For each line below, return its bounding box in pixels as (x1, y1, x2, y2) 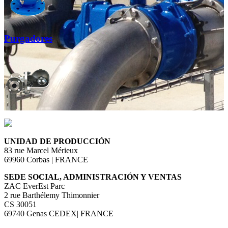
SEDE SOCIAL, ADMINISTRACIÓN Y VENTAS (4, 173, 182, 182)
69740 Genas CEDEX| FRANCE (4, 209, 113, 218)
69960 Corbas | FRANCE (4, 155, 88, 164)
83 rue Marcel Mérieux (4, 146, 78, 155)
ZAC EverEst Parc (4, 182, 65, 191)
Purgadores (4, 33, 52, 44)
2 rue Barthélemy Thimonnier (4, 191, 99, 200)
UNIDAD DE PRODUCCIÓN (4, 137, 110, 146)
